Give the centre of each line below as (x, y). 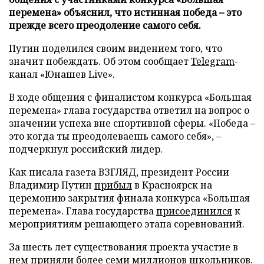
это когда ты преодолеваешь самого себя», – (115, 136)
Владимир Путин (52, 185)
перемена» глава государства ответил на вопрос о (129, 110)
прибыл (113, 185)
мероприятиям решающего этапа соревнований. (127, 224)
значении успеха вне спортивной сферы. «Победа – (132, 123)
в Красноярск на (172, 185)
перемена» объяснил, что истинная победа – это (125, 12)
